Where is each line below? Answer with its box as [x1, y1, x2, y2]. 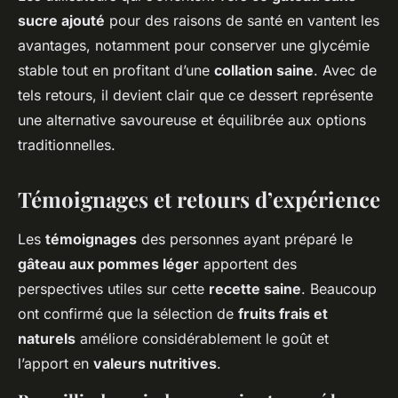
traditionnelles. [18, 136, 115, 155]
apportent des [199, 255, 297, 274]
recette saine [209, 280, 301, 298]
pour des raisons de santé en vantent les [105, 12, 379, 30]
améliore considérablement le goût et [76, 330, 329, 348]
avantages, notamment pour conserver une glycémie [18, 36, 370, 55]
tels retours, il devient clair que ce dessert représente [18, 86, 373, 105]
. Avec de [314, 61, 377, 80]
